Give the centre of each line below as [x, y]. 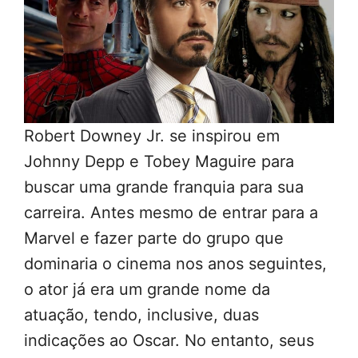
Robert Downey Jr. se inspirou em [152, 136]
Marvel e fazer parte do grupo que [154, 239]
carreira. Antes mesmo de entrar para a [171, 213]
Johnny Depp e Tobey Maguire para [159, 162]
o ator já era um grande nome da [147, 290]
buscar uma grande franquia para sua [164, 187]
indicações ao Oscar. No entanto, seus [169, 341]
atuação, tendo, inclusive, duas [141, 315]
